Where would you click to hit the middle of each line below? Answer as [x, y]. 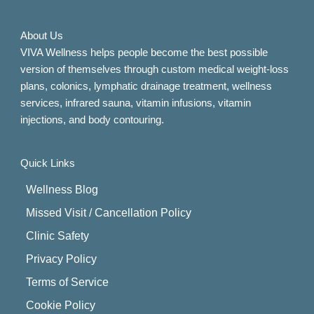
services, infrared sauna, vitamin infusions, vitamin [136, 103]
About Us [42, 35]
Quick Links [48, 164]
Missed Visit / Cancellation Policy [109, 213]
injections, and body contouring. [93, 120]
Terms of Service [68, 282]
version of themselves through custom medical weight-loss [155, 69]
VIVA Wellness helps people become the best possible [144, 52]
